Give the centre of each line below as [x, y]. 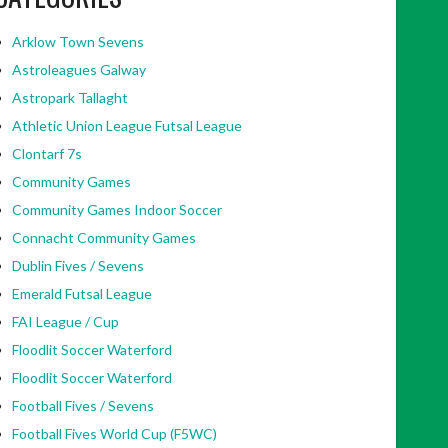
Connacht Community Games [103, 238]
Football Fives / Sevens [82, 406]
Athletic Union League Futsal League [126, 126]
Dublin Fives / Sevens [77, 266]
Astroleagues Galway [78, 70]
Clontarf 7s [46, 154]
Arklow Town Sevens [77, 42]
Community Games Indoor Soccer [116, 210]
